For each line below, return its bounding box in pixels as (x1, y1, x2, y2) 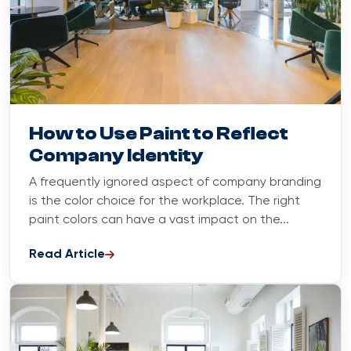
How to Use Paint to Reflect (29, 123, 288, 145)
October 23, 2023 (241, 110, 332, 121)
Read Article (29, 248, 105, 262)
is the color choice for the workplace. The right (29, 195, 300, 208)
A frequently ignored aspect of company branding (29, 176, 321, 190)
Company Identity (29, 145, 204, 167)
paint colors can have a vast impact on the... (29, 214, 289, 227)
